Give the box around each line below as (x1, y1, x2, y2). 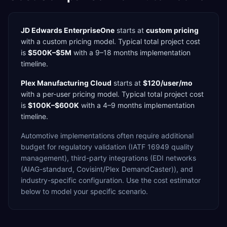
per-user (43, 90, 70, 98)
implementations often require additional (58, 131, 194, 140)
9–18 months (95, 48, 138, 57)
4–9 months (103, 101, 142, 109)
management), (21, 154, 71, 162)
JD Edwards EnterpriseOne (21, 26, 115, 34)
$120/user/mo (143, 79, 193, 87)
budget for (21, 142, 56, 151)
